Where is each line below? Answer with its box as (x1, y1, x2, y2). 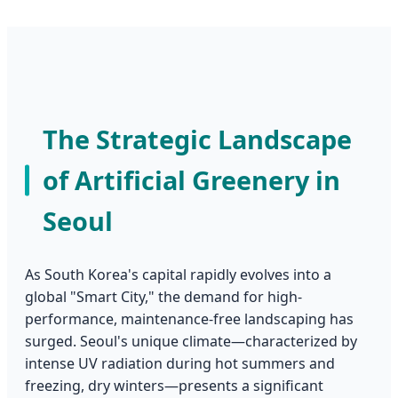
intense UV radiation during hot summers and (25, 353, 335, 373)
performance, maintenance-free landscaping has (25, 308, 354, 329)
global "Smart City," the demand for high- (25, 286, 302, 306)
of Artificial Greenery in (43, 162, 340, 197)
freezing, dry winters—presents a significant (25, 375, 323, 395)
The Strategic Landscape (43, 121, 352, 156)
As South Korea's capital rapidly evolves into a (25, 264, 331, 284)
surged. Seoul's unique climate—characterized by (25, 330, 357, 351)
